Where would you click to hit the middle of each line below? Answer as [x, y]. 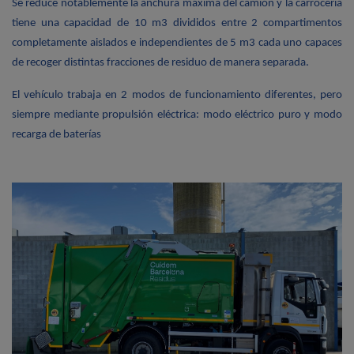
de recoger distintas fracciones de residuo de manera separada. [160, 62]
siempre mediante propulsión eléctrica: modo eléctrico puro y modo [177, 115]
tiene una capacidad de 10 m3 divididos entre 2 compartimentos [177, 23]
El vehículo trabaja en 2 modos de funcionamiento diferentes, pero [177, 95]
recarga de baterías [56, 134]
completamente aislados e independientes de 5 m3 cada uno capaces [177, 43]
